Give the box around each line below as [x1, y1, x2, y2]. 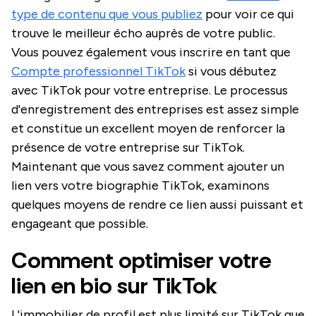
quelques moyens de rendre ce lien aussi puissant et [11, 196, 303, 212]
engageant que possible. [11, 215, 148, 231]
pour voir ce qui [202, 6, 294, 22]
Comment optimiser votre [11, 245, 272, 275]
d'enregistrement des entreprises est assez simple [11, 101, 299, 117]
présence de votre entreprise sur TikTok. [11, 139, 245, 155]
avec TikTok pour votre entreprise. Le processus [11, 82, 288, 98]
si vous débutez [186, 63, 276, 79]
